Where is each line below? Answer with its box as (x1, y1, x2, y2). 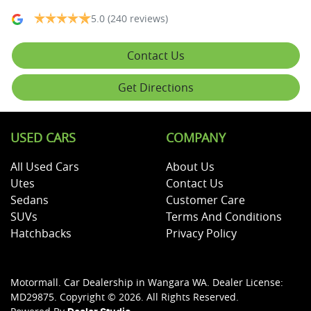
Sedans (10, 192, 49, 208)
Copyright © (60, 289, 119, 303)
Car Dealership (64, 275, 133, 289)
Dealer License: (212, 275, 283, 289)
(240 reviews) (108, 11, 168, 25)
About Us (166, 158, 215, 174)
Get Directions (118, 79, 194, 95)
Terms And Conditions (166, 208, 282, 224)
